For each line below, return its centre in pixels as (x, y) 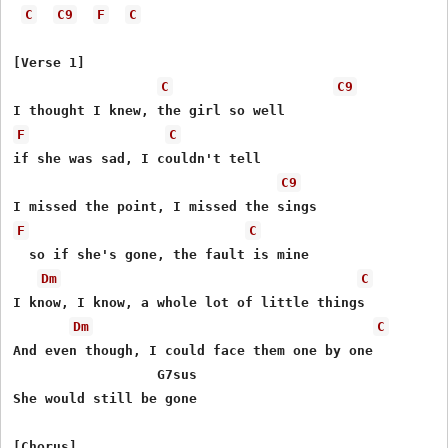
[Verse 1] (49, 62)
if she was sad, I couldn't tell (137, 158)
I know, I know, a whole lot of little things (189, 302)
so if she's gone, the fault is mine (161, 254)
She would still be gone (105, 398)
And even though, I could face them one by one (193, 350)
